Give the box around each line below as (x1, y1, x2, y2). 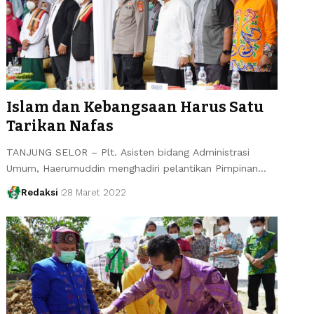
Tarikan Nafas (6, 116, 114, 135)
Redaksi (20, 186, 58, 198)
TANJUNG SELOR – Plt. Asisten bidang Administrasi (6, 146, 250, 158)
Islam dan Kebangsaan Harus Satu (6, 97, 264, 116)
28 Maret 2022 (61, 186, 126, 198)
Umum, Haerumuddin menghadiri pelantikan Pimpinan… (6, 162, 267, 174)
